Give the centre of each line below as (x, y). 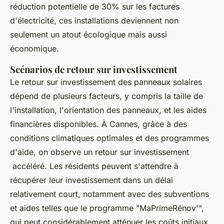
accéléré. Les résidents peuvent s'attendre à (94, 166)
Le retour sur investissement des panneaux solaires (106, 82)
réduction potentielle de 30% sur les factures (95, 6)
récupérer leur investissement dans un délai (91, 180)
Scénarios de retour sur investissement (94, 69)
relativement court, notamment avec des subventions (109, 194)
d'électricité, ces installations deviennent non (94, 20)
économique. (34, 48)
